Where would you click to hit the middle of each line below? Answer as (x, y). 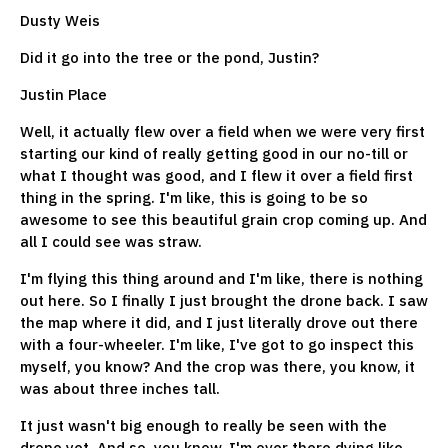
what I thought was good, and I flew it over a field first (216, 175)
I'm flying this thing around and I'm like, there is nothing (221, 278)
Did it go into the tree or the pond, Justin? (169, 57)
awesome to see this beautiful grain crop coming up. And (223, 219)
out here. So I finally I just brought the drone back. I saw (224, 300)
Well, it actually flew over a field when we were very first (222, 131)
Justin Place (63, 94)
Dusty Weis (60, 20)
